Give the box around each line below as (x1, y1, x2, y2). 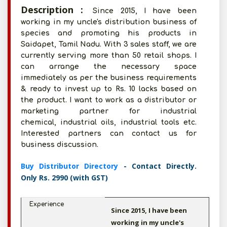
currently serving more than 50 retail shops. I (21, 52, 197, 59)
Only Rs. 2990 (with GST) (21, 173, 108, 182)
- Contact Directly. (123, 161, 197, 171)
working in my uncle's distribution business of (21, 18, 197, 26)
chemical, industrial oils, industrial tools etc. (21, 119, 197, 126)
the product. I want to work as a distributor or (21, 96, 197, 104)
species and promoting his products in (21, 29, 197, 37)
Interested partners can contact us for (21, 130, 197, 137)
